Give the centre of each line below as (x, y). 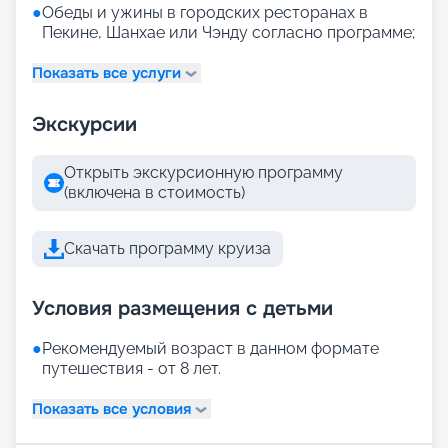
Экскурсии (84, 125)
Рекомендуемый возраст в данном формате (210, 349)
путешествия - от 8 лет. (131, 369)
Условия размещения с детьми (182, 309)
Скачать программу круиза (167, 249)
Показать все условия (111, 408)
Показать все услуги (106, 72)
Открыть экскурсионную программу (203, 173)
